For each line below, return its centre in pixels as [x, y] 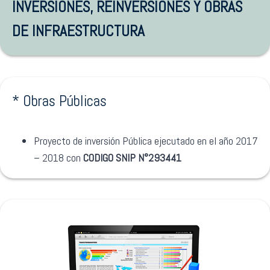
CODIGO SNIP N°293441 [132, 158]
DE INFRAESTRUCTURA [78, 31]
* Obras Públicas [59, 101]
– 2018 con [58, 158]
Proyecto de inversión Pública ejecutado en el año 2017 [146, 141]
